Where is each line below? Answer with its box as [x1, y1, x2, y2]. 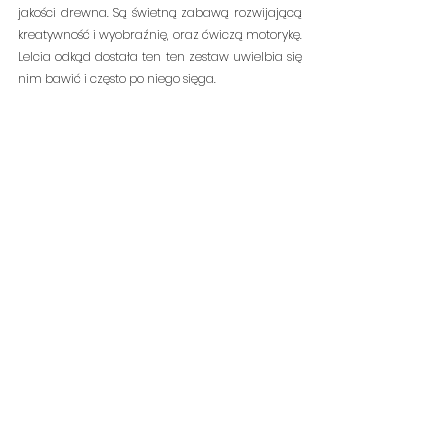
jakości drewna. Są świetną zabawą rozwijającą [18, 4, 302, 22]
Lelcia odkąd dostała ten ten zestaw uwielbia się [18, 48, 302, 66]
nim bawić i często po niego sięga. [18, 70, 216, 88]
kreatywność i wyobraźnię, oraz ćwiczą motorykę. [18, 26, 302, 44]
